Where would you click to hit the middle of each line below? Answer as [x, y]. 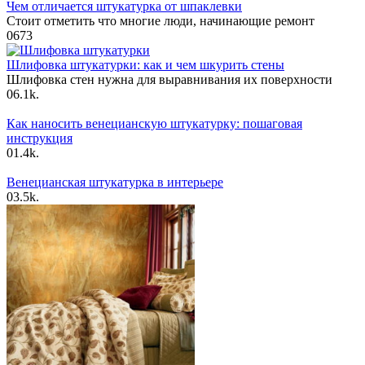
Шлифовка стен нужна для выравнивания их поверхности [169, 79]
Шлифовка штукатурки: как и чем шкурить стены [145, 64]
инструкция [40, 138]
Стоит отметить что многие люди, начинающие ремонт [161, 20]
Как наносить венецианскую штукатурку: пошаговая [154, 123]
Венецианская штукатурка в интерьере [115, 182]
